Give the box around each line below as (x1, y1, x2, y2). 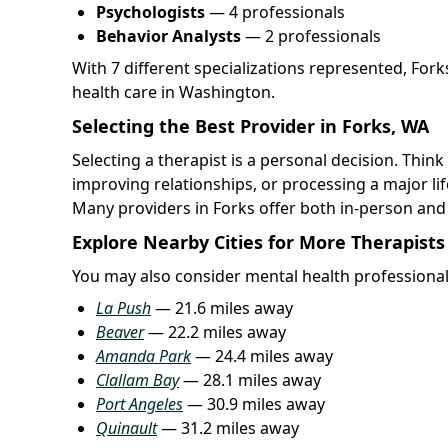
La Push (96, 296, 151, 319)
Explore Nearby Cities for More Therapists (72, 229, 445, 254)
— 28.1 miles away (179, 368, 321, 391)
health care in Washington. (72, 80, 275, 103)
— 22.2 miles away (144, 320, 286, 343)
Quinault (96, 416, 157, 439)
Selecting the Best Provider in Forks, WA (72, 113, 429, 138)
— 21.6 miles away (151, 296, 293, 319)
